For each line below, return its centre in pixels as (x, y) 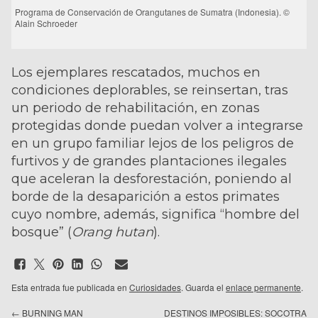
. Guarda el (203, 287)
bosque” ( (42, 231)
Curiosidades (155, 287)
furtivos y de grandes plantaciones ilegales (149, 160)
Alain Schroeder (46, 23)
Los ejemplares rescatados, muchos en (136, 72)
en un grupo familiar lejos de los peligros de (153, 143)
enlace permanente (263, 287)
